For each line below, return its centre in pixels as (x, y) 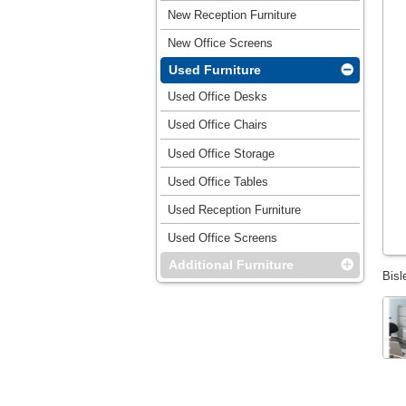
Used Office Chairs (217, 125)
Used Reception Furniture (234, 209)
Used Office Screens (222, 238)
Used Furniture (214, 70)
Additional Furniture (231, 265)
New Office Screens (220, 43)
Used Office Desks (217, 97)
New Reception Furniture (232, 14)
